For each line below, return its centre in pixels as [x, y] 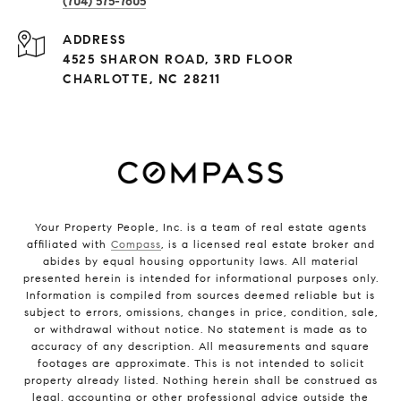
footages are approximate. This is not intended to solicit [200, 363]
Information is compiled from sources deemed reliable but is [200, 295]
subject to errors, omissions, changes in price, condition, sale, [200, 312]
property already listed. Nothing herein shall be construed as [200, 380]
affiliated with [68, 244]
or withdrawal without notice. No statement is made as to [200, 329]
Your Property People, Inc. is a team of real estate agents [200, 227]
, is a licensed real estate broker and [268, 244]
